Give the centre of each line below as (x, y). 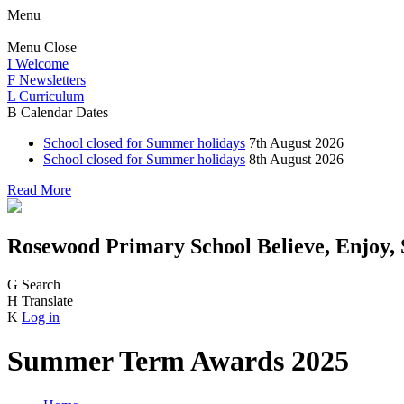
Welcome (42, 64)
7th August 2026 (296, 143)
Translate (47, 300)
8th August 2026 (296, 159)
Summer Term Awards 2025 (178, 361)
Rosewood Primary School (129, 246)
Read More (39, 190)
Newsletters (52, 80)
